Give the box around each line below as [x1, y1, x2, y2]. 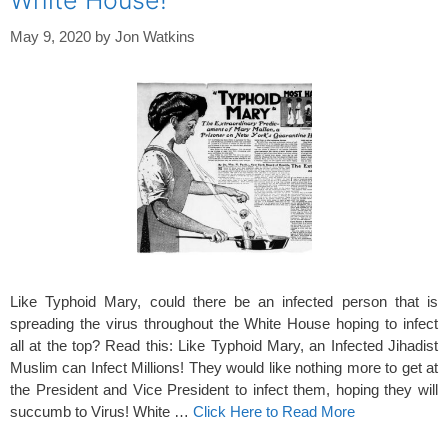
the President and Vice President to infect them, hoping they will [10, 380, 438, 398]
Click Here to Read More [193, 402, 355, 420]
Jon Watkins [115, 27, 195, 45]
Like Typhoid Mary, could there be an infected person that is [10, 292, 438, 310]
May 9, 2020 [10, 27, 91, 45]
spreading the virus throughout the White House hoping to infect [10, 314, 438, 332]
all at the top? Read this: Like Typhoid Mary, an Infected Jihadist [10, 336, 438, 354]
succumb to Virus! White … [10, 402, 193, 420]
